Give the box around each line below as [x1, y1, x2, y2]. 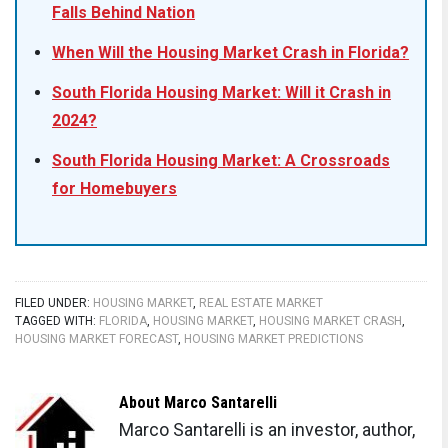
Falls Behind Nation [52, 2, 195, 22]
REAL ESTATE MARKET [199, 295, 323, 310]
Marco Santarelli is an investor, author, [119, 418, 415, 440]
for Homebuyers [52, 178, 177, 198]
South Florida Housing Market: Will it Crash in [52, 82, 391, 102]
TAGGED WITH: [15, 313, 99, 328]
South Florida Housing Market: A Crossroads [52, 150, 390, 170]
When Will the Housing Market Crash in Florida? [52, 42, 409, 62]
